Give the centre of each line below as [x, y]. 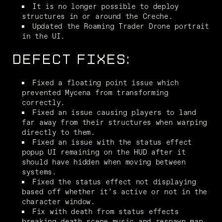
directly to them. [58, 132]
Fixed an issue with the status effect [112, 142]
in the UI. [43, 36]
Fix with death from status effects [106, 211]
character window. [58, 201]
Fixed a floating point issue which [106, 82]
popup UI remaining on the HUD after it [104, 152]
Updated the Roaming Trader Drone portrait [121, 26]
